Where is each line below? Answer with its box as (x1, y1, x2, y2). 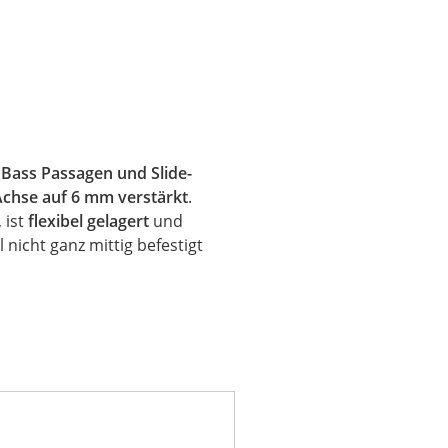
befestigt (137, 234, 204, 256)
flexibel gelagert (28, 210, 150, 232)
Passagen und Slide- (37, 162, 193, 184)
